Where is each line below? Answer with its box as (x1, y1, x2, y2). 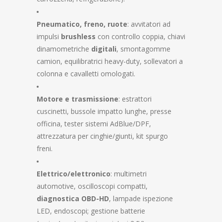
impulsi (37, 32, 61, 41)
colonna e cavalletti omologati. (37, 69, 135, 78)
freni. (37, 144, 53, 153)
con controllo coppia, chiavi (96, 32, 185, 41)
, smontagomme (116, 44, 170, 54)
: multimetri (111, 169, 147, 178)
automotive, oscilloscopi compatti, (37, 181, 148, 191)
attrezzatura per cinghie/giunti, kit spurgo (37, 131, 168, 141)
